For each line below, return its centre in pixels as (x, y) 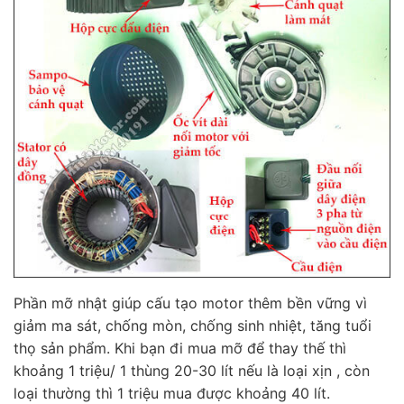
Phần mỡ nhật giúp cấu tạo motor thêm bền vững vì (190, 303)
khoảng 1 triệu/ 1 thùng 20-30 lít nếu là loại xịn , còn (192, 371)
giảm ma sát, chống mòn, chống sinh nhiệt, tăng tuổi (193, 326)
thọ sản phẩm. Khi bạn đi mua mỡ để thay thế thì (180, 349)
